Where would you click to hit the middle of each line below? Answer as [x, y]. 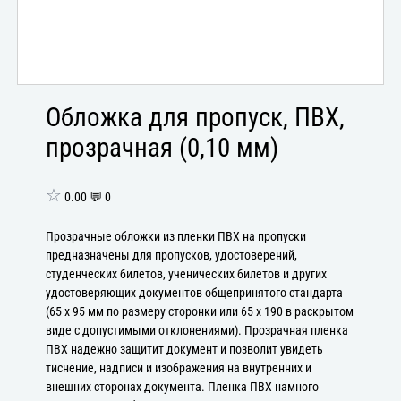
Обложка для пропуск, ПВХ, [196, 118]
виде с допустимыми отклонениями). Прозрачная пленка [197, 330]
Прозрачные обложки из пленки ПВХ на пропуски [176, 236]
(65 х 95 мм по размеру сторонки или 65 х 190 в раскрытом [200, 311]
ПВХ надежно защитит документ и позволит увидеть [185, 349]
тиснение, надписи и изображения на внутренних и [179, 368]
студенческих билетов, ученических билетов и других [187, 274]
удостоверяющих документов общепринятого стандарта [195, 293]
